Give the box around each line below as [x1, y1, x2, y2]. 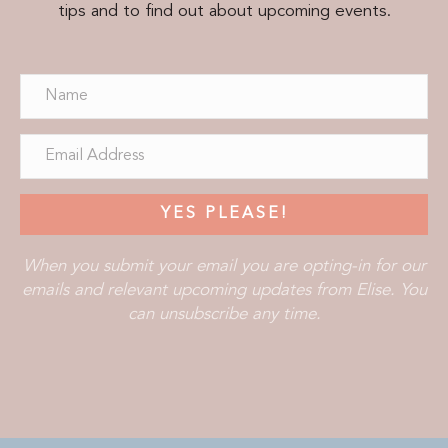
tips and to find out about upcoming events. [57, 3, 391, 21]
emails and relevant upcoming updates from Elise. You [21, 282, 427, 300]
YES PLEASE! [160, 206, 288, 223]
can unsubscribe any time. [127, 306, 321, 324]
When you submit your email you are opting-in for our [22, 258, 426, 276]
